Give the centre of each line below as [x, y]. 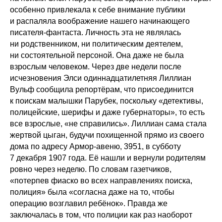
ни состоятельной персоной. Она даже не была [97, 55]
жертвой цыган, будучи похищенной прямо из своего [107, 135]
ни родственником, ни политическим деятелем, [96, 44]
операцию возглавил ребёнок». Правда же [89, 203]
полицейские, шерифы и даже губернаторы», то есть [107, 112]
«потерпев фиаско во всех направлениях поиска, [101, 180]
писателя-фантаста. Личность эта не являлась [95, 32]
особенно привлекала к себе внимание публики [98, 9]
